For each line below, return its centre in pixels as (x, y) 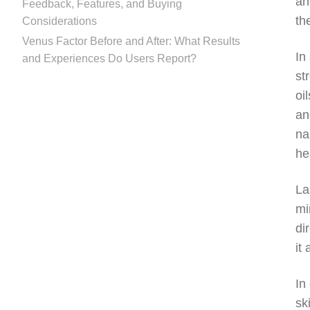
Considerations (60, 21)
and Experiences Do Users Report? (109, 58)
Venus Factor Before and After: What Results (131, 41)
